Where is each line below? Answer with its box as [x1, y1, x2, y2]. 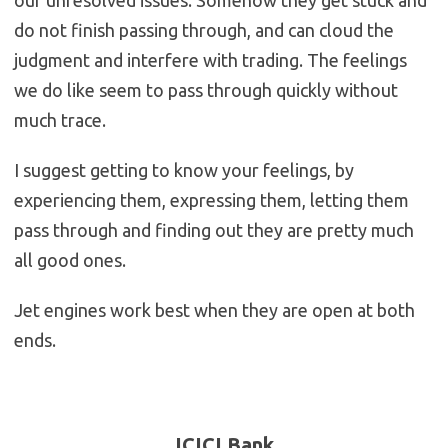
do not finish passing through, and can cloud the [14, 20, 394, 41]
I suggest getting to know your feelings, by [14, 160, 354, 181]
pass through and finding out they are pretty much [14, 220, 414, 241]
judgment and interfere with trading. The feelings [14, 50, 407, 71]
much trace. [14, 110, 106, 131]
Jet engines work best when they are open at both [14, 300, 415, 321]
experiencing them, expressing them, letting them [14, 190, 409, 211]
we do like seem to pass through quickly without [14, 80, 398, 101]
